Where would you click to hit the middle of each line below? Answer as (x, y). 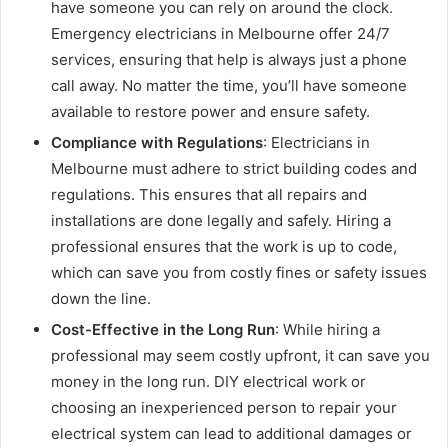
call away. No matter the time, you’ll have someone (229, 85)
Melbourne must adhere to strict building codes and (234, 168)
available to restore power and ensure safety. (210, 111)
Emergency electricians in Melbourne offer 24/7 (220, 33)
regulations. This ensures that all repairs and (209, 194)
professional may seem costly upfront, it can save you (240, 355)
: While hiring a (327, 329)
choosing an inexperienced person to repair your (224, 407)
